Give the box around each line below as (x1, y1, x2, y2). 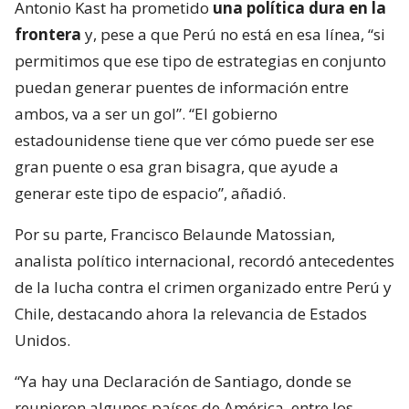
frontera (15, 24, 81, 46)
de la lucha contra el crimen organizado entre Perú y (15, 277, 392, 299)
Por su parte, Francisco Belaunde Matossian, (15, 224, 335, 246)
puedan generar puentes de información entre (15, 77, 349, 99)
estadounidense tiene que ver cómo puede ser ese (15, 130, 374, 152)
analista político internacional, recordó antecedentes (15, 250, 394, 272)
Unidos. (15, 330, 70, 351)
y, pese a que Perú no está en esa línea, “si (81, 24, 385, 46)
